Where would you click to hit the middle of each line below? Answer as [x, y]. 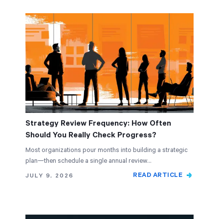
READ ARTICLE [158, 175]
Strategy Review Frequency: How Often [98, 123]
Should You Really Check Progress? [91, 135]
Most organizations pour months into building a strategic [107, 150]
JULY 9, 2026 [50, 176]
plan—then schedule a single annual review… [88, 161]
